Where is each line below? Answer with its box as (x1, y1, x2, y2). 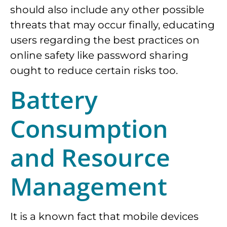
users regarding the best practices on (10, 34, 200, 47)
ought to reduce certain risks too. (10, 64, 178, 77)
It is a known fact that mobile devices (10, 210, 199, 223)
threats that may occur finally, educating (10, 19, 215, 31)
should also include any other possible (10, 4, 204, 16)
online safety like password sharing (10, 49, 188, 62)
